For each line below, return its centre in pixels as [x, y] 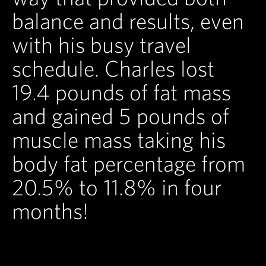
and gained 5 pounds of [121, 116]
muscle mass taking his [119, 140]
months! [50, 211]
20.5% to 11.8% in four [117, 187]
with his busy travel [102, 45]
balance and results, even [128, 21]
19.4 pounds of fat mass [121, 92]
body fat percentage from [129, 164]
